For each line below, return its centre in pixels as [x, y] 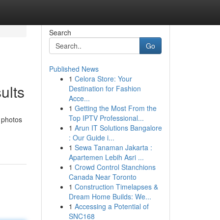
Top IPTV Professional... [106, 118]
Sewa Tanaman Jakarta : [113, 147]
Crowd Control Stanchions [115, 167]
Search [60, 32]
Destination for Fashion [105, 88]
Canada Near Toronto [102, 177]
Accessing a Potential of [111, 206]
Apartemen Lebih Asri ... [106, 157]
